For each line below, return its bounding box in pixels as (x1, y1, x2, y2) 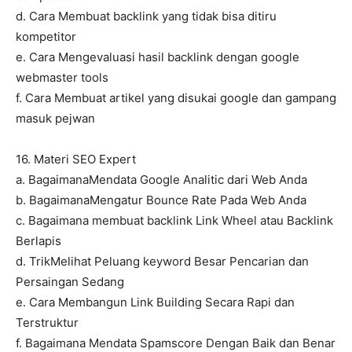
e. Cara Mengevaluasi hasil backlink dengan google (16, 49, 299, 65)
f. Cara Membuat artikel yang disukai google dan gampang (16, 90, 336, 106)
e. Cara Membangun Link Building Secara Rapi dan (16, 295, 295, 310)
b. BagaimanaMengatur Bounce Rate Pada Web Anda (16, 192, 306, 208)
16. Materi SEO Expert (16, 152, 136, 167)
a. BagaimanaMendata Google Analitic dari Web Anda (16, 172, 307, 188)
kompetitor (16, 29, 76, 45)
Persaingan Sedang (16, 274, 124, 290)
